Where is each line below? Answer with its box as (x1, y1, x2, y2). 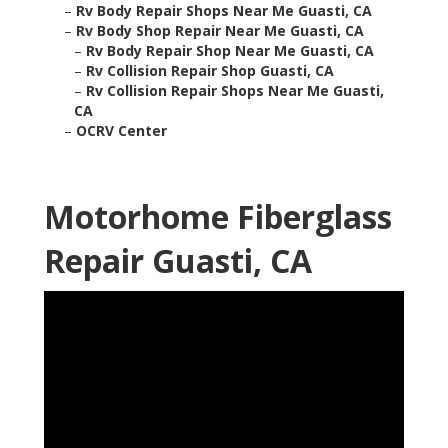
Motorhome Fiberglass (44, 195, 392, 239)
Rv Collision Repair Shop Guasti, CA (86, 61, 334, 81)
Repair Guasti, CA (44, 239, 312, 283)
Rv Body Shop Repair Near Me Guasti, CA (76, 21, 364, 41)
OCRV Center (76, 121, 167, 141)
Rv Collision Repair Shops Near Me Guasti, (86, 81, 384, 101)
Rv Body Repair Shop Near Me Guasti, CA (86, 41, 374, 61)
